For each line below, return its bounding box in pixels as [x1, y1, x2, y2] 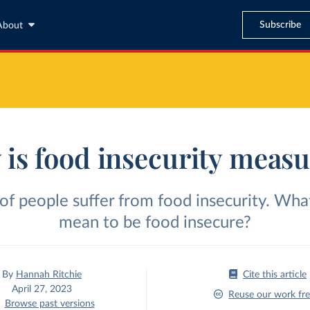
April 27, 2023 [12, 284, 73, 294]
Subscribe [259, 19, 301, 30]
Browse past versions [4, 299, 95, 309]
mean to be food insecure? [59, 215, 251, 231]
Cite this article [243, 270, 307, 280]
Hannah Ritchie [16, 270, 82, 280]
